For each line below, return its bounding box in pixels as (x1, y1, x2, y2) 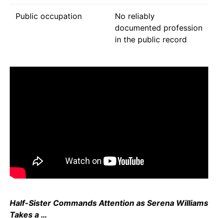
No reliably (115, 11, 155, 21)
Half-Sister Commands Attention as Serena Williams (10, 198, 208, 208)
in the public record (115, 34, 187, 44)
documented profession (115, 22, 202, 33)
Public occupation (16, 11, 82, 21)
